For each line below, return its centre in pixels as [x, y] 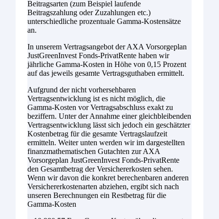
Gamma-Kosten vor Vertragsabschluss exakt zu [100, 107]
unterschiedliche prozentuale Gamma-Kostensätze [104, 21]
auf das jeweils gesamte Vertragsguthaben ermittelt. [106, 73]
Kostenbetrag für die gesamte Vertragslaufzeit [97, 133]
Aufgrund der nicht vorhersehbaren [82, 89]
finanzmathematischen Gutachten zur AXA [94, 151]
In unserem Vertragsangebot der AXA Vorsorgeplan [107, 46]
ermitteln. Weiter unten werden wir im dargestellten [106, 142]
